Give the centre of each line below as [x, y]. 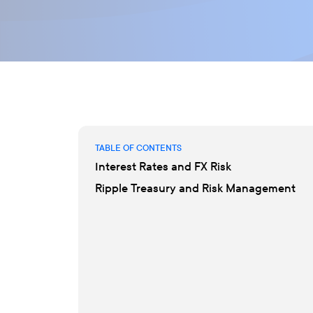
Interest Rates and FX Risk [163, 166]
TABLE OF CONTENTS [138, 148]
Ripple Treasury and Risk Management [195, 188]
